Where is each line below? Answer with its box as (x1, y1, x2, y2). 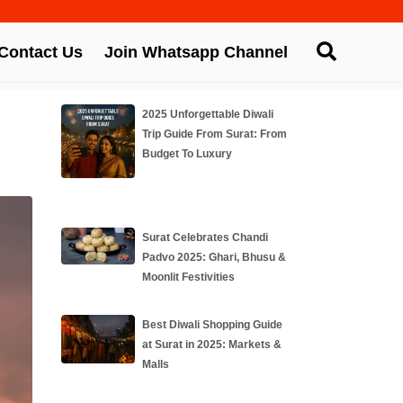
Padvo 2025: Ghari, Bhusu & (141, 251, 286, 264)
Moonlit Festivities (141, 271, 235, 284)
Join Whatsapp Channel (104, 42, 289, 61)
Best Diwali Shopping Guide (141, 318, 282, 331)
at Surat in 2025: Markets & (141, 337, 282, 351)
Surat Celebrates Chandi (141, 231, 268, 245)
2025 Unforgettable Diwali (141, 108, 273, 121)
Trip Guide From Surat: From (141, 128, 287, 140)
